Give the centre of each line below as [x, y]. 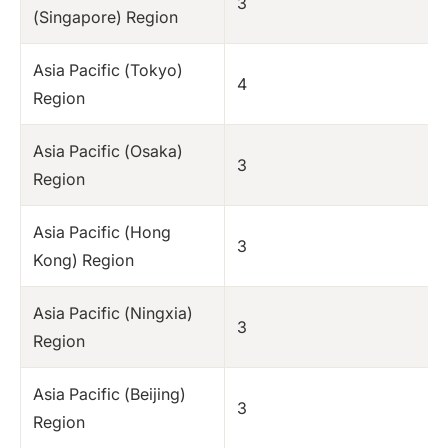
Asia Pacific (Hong [102, 231]
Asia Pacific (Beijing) [109, 393]
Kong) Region [83, 259]
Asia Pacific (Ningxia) [113, 312]
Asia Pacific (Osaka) [108, 150]
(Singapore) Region [105, 16]
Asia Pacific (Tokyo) [108, 69]
